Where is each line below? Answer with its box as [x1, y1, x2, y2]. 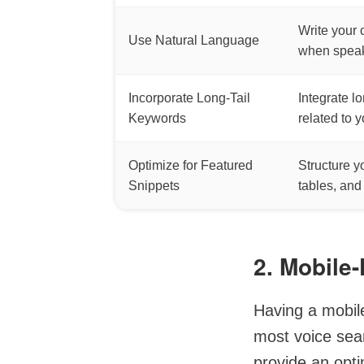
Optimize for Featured [128, 158, 253, 172]
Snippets [128, 179, 180, 193]
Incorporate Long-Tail [128, 91, 250, 105]
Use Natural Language [128, 33, 259, 47]
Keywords [128, 111, 186, 125]
